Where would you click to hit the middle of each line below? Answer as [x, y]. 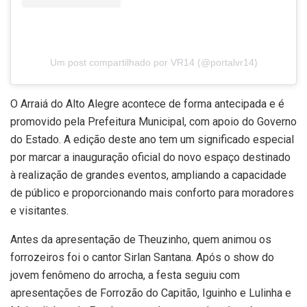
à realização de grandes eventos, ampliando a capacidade [148, 175]
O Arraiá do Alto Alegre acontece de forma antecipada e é [147, 104]
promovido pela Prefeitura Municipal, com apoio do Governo [153, 122]
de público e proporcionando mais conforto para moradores [152, 193]
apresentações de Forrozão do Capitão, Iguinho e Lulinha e [151, 293]
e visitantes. [39, 211]
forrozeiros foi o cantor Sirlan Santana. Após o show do [142, 258]
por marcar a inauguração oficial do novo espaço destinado [150, 158]
